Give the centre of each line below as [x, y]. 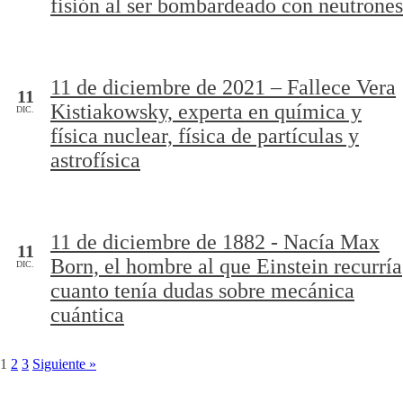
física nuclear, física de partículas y [205, 136]
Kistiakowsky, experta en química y [206, 112]
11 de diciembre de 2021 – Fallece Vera [223, 87]
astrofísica [95, 160]
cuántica [87, 315]
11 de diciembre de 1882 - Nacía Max [215, 242]
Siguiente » [64, 364]
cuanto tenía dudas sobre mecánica [202, 291]
